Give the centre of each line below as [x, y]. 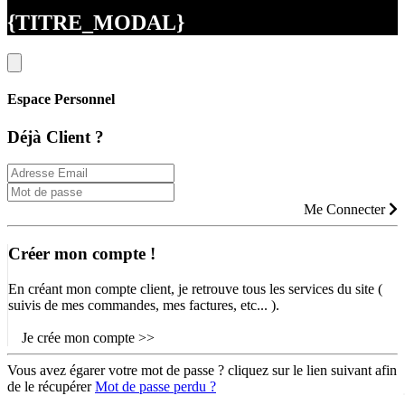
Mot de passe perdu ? [155, 386]
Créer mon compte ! [82, 254]
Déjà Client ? [56, 137]
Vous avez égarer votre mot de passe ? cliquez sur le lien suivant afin [202, 370]
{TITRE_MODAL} [96, 23]
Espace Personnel [61, 99]
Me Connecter [346, 210]
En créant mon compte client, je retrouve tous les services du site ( [195, 288]
